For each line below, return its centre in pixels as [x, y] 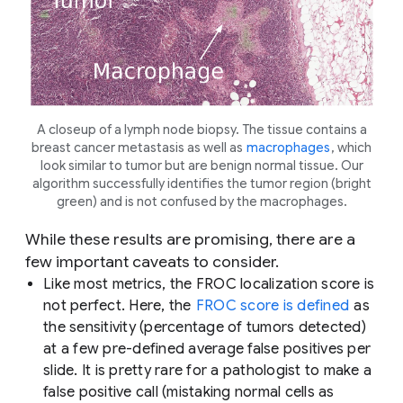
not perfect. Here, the [119, 305]
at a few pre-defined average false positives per [207, 349]
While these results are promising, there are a [190, 239]
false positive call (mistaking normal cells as [189, 392]
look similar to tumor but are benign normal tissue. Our [201, 165]
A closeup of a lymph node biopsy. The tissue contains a [201, 129]
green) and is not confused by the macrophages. [201, 201]
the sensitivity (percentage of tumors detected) [205, 327]
